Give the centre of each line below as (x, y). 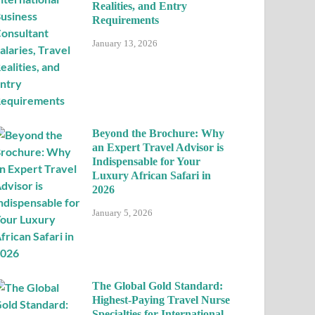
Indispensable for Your (147, 161)
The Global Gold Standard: (158, 286)
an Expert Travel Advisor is (158, 147)
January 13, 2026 (125, 43)
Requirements (126, 20)
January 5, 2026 (123, 212)
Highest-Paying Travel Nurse (161, 300)
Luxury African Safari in (152, 175)
